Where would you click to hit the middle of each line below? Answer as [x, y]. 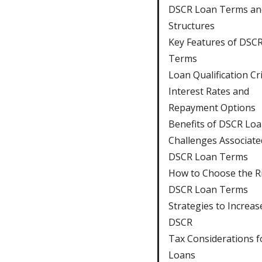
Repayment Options [212, 107]
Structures [191, 25]
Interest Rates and [208, 91]
